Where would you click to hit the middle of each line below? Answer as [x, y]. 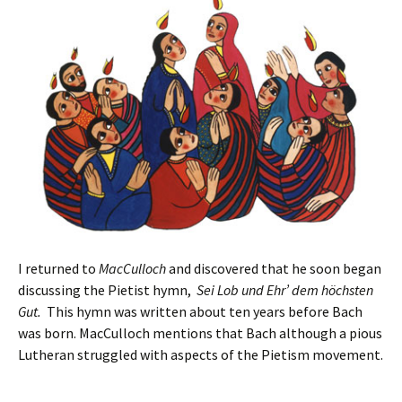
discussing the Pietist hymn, [107, 289]
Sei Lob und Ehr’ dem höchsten [285, 289]
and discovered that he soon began [274, 268]
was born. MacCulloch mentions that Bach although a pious [200, 332]
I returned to [58, 268]
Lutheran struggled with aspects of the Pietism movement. [201, 354]
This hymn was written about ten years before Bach [203, 311]
